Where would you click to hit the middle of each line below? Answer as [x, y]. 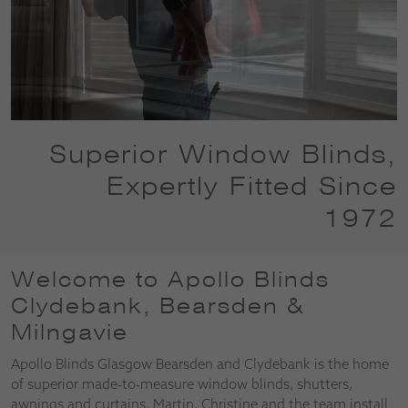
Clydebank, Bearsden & [158, 305]
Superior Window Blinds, [223, 153]
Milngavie [70, 331]
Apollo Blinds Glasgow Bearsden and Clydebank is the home [200, 363]
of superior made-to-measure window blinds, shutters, [182, 383]
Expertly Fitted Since [252, 185]
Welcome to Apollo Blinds [170, 279]
